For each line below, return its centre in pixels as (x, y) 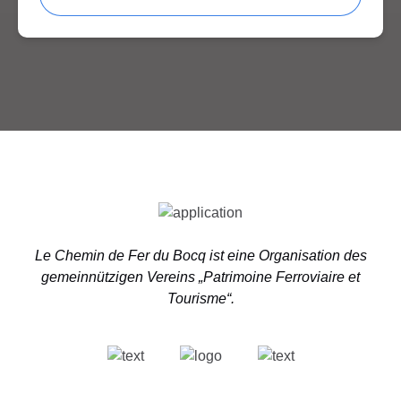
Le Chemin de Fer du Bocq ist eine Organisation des (200, 256)
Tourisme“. (200, 299)
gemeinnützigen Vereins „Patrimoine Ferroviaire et (200, 277)
